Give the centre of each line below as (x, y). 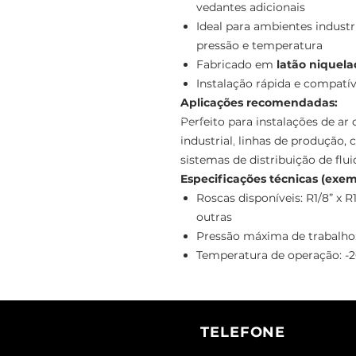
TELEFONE (243, 332)
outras (214, 217)
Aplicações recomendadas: (259, 102)
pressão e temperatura (259, 45)
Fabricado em (236, 64)
